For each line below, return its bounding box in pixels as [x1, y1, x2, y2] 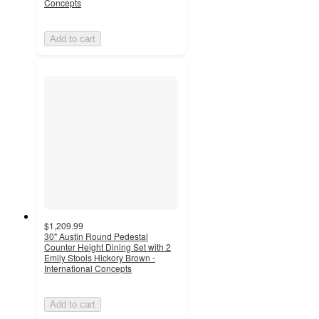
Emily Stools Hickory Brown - [44, 251, 155, 263]
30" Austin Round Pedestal [44, 229, 148, 242]
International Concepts [44, 261, 132, 274]
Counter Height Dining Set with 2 [44, 240, 171, 253]
